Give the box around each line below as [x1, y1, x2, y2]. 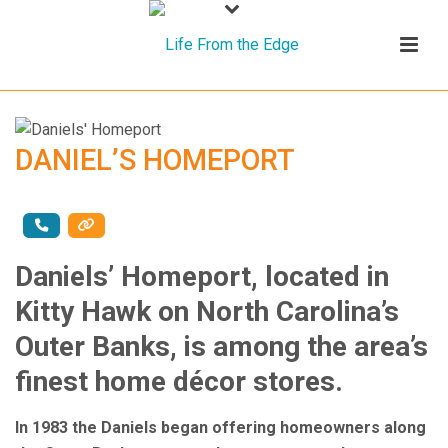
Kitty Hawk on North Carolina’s [15, 294, 399, 328]
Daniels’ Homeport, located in [15, 259, 389, 293]
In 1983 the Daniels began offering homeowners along [15, 417, 426, 437]
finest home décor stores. [15, 364, 343, 398]
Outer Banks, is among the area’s [15, 329, 428, 363]
